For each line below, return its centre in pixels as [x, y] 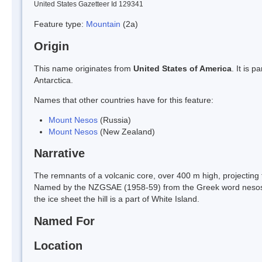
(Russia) [114, 120]
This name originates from [84, 68]
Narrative [59, 154]
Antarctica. [54, 80]
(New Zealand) [126, 131]
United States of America [182, 68]
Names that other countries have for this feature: [124, 100]
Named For [64, 221]
